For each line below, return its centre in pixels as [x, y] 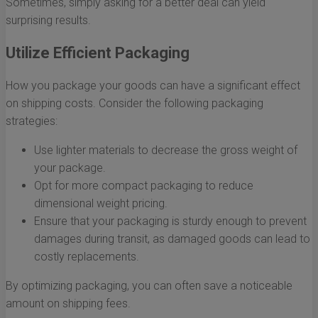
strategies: [32, 121]
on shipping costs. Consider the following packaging [135, 104]
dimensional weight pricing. [101, 204]
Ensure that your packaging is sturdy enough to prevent [170, 221]
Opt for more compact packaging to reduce [144, 186]
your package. [70, 168]
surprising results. [48, 21]
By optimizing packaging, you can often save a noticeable [149, 286]
